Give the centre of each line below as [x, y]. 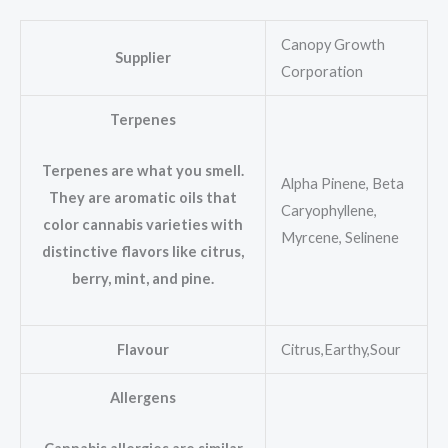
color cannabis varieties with [143, 224]
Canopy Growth [332, 45]
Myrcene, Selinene [339, 238]
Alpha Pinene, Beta [342, 184]
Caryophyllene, [328, 211]
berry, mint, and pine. [143, 278]
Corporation [321, 72]
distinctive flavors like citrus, [143, 251]
